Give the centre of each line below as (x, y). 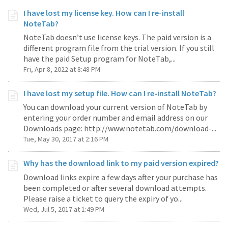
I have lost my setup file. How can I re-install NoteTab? (120, 93)
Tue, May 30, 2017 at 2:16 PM (66, 139)
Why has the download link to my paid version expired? (121, 163)
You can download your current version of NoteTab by (115, 107)
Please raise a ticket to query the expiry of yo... (103, 198)
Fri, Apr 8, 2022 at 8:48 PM (62, 69)
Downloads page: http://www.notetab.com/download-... (120, 129)
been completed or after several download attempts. (115, 188)
